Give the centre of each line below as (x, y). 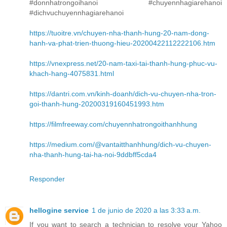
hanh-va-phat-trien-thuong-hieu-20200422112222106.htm (122, 43)
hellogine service (59, 211)
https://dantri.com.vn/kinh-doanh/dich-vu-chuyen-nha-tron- (123, 94)
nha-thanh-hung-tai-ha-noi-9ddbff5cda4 (93, 155)
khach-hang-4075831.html (72, 74)
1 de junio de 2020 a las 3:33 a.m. (146, 211)
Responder (47, 179)
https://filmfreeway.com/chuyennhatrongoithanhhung (113, 124)
